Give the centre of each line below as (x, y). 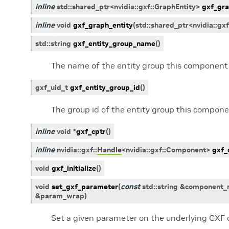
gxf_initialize (74, 168)
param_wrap (62, 196)
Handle (109, 150)
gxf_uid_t (52, 87)
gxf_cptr (91, 131)
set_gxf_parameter (85, 187)
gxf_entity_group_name (114, 43)
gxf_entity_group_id (105, 87)
